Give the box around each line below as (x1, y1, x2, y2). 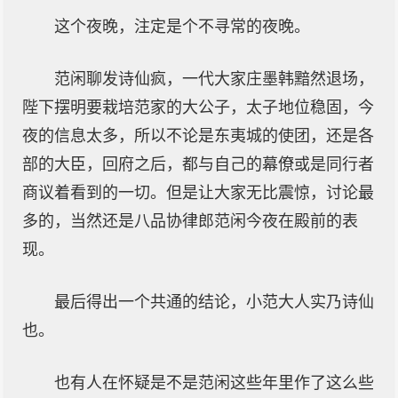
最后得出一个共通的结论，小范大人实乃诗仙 (54, 293, 374, 311)
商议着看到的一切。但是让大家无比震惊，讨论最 (22, 184, 374, 202)
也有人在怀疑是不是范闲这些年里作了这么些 (54, 374, 374, 392)
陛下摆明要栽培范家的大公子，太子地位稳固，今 (22, 99, 374, 116)
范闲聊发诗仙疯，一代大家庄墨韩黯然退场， (54, 70, 374, 88)
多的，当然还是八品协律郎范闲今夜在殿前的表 (22, 212, 358, 230)
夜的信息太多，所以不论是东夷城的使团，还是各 (22, 127, 374, 145)
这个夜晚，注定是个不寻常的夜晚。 (54, 18, 310, 36)
